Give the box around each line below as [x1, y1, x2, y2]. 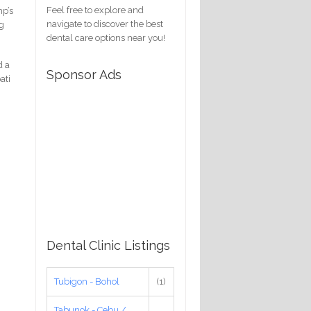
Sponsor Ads [47, 67, 121, 82]
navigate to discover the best [47, 18, 163, 29]
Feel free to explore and [47, 4, 144, 15]
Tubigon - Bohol [54, 276, 119, 287]
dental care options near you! [47, 32, 165, 43]
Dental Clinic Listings [47, 237, 170, 253]
